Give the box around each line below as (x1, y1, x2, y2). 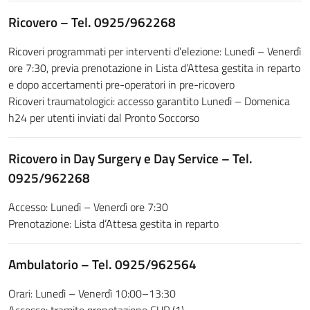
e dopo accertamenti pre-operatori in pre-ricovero (8, 76, 235, 93)
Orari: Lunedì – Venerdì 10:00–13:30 (8, 285, 176, 302)
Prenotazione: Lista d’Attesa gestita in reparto (8, 215, 219, 232)
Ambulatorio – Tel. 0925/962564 (8, 255, 197, 274)
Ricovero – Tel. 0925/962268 (8, 12, 176, 32)
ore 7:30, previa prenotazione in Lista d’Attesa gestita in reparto (8, 60, 300, 76)
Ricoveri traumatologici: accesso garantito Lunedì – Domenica (8, 93, 290, 109)
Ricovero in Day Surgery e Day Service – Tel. (8, 149, 253, 168)
